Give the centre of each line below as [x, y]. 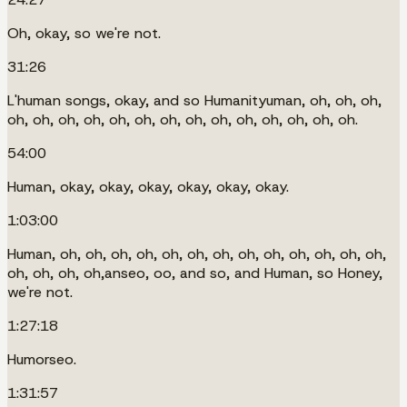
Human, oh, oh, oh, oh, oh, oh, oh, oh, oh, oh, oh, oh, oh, [197, 253]
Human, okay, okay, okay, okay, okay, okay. [148, 186]
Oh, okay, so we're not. [84, 33]
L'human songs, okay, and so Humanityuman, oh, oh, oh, [194, 100]
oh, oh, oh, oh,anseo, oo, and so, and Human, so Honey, [195, 273]
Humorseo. [42, 359]
